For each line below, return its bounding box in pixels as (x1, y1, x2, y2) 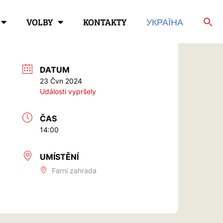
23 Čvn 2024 (40, 76, 83, 85)
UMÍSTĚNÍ (40, 151, 79, 162)
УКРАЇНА (146, 15, 183, 28)
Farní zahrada (52, 166, 97, 175)
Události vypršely (40, 87, 97, 96)
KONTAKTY (83, 15, 126, 28)
